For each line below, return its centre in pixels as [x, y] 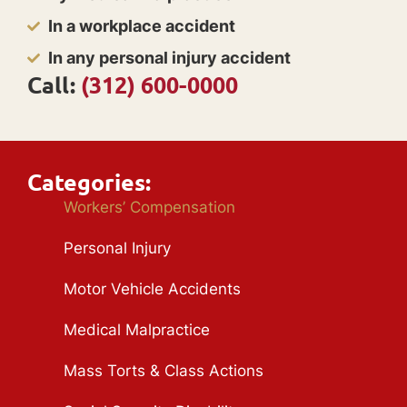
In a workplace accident [141, 26]
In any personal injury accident [169, 58]
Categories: [89, 183]
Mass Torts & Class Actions [164, 371]
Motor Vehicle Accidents [152, 289]
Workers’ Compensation [149, 208]
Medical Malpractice [137, 330]
